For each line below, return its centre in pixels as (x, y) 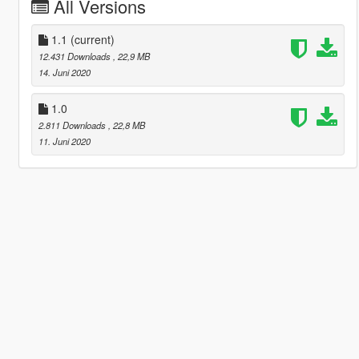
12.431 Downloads (75, 56)
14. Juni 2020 (64, 72)
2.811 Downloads (73, 125)
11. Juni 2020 (64, 141)
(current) (92, 39)
